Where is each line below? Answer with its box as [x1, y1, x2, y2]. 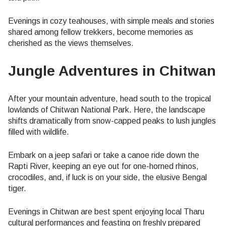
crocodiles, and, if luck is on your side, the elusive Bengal [8, 173, 207, 182]
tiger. [8, 184, 26, 193]
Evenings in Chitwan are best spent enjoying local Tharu [8, 207, 204, 216]
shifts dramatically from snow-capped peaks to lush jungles [8, 116, 216, 125]
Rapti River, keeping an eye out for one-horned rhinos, [8, 161, 199, 171]
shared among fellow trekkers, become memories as [8, 27, 193, 36]
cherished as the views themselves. [8, 38, 134, 47]
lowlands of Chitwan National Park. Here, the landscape [8, 105, 205, 114]
